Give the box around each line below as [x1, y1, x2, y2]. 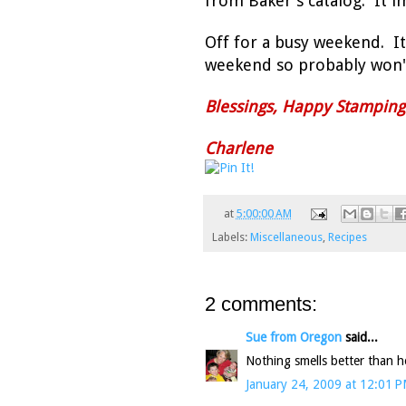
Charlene [205, 139, 273, 159]
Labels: [212, 230, 250, 245]
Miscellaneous [250, 230, 323, 245]
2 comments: [205, 293, 317, 316]
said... [342, 330, 378, 345]
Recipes [328, 230, 367, 245]
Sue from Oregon [246, 330, 342, 345]
